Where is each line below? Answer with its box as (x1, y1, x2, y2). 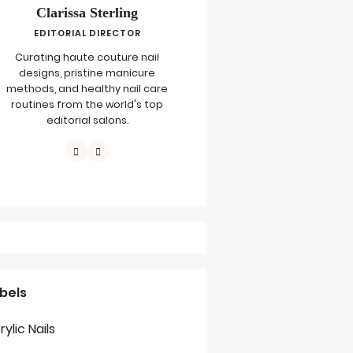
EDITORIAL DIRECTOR (33, 27, 141, 39)
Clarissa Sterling (36, 5, 139, 20)
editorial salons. (46, 113, 128, 127)
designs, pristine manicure (19, 66, 156, 80)
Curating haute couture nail (15, 50, 160, 64)
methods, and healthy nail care (6, 82, 169, 95)
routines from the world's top (11, 98, 164, 111)
